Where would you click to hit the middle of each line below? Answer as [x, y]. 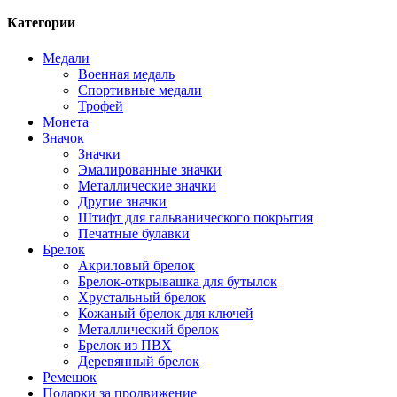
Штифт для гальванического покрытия [195, 217]
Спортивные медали [140, 90]
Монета [66, 121]
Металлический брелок [148, 329]
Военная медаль [126, 74]
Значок [63, 137]
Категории [41, 23]
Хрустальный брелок [142, 297]
